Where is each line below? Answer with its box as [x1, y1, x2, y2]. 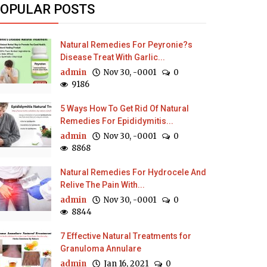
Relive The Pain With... [60, 180, 145, 190]
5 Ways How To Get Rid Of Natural [60, 104, 189, 113]
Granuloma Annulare [60, 244, 141, 253]
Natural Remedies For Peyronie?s [60, 40, 193, 49]
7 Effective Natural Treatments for [60, 231, 191, 241]
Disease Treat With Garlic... [60, 52, 165, 62]
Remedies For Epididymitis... [60, 116, 173, 126]
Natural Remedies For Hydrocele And [60, 167, 206, 177]
